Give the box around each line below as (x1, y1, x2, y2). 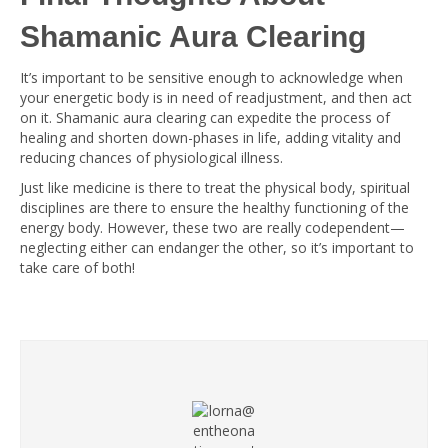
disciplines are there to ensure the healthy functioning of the (20, 198, 409, 217)
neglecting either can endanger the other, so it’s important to (20, 238, 414, 257)
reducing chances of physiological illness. (20, 148, 283, 167)
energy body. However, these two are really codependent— (20, 218, 405, 237)
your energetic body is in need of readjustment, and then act (20, 88, 412, 107)
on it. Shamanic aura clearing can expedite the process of (20, 108, 390, 127)
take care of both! (20, 258, 135, 277)
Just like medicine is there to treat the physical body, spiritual (20, 178, 410, 197)
